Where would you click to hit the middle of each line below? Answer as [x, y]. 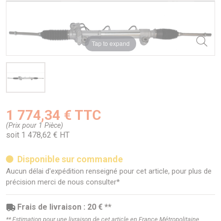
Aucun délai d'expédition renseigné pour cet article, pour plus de [109, 171]
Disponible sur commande [70, 159]
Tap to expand [110, 43]
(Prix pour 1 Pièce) [35, 125]
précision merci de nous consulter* [63, 182]
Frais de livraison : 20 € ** [65, 207]
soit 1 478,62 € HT [38, 135]
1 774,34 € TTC [54, 115]
